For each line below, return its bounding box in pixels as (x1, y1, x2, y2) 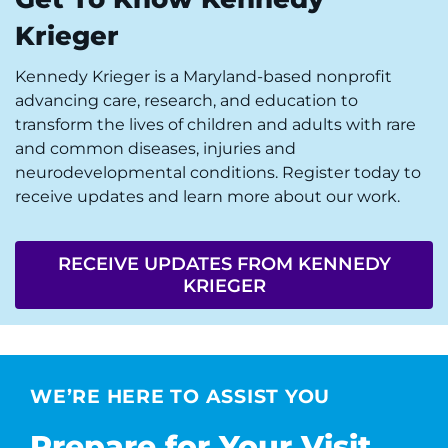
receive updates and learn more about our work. (15, 187, 400, 207)
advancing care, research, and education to (15, 91, 358, 111)
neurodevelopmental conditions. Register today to (15, 163, 421, 183)
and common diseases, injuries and (15, 139, 296, 159)
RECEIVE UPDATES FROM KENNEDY (57, 253, 391, 276)
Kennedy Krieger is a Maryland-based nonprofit (15, 67, 392, 87)
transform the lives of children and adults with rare (15, 115, 416, 135)
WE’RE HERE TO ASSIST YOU (30, 385, 331, 409)
